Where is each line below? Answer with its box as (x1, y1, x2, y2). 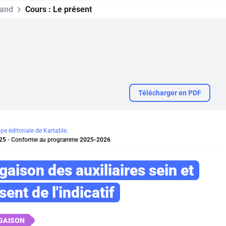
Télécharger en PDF (138, 89, 201, 97)
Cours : (25, 5, 53, 14)
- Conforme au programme (6, 136, 80, 143)
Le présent (53, 5, 92, 14)
